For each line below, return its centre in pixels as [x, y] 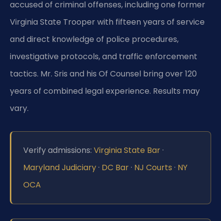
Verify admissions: [58, 150]
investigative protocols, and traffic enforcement [104, 56]
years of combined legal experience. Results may [105, 91]
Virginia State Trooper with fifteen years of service [107, 22]
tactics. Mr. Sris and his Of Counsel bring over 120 [103, 74]
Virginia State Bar [127, 150]
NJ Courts [153, 168]
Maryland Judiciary [60, 168]
